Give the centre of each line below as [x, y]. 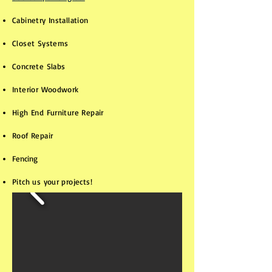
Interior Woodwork [46, 89]
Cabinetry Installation [50, 20]
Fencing [25, 158]
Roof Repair [33, 135]
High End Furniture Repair [58, 112]
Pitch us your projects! [52, 182]
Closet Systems [40, 43]
